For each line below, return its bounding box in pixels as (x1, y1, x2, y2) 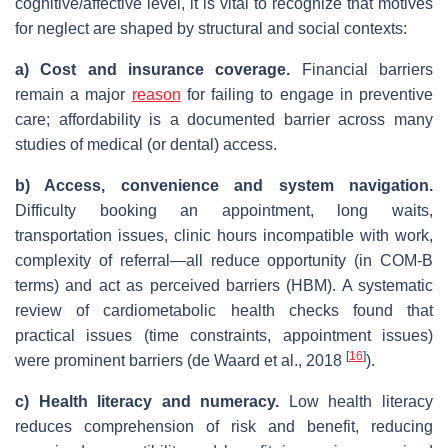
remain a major (15, 85, 132, 103)
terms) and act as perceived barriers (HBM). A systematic (15, 276, 433, 294)
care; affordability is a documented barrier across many (15, 110, 433, 128)
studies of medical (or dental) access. (15, 135, 277, 153)
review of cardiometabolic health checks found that (15, 301, 433, 319)
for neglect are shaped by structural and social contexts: (15, 19, 407, 37)
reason (131, 85, 181, 103)
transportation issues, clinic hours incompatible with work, (15, 226, 433, 244)
